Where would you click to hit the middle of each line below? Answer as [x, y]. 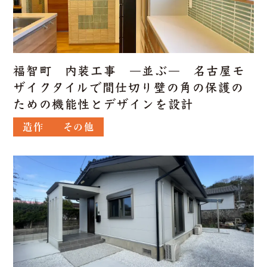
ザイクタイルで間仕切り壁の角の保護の [129, 88]
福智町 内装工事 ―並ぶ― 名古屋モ [129, 71]
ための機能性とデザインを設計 [103, 104]
